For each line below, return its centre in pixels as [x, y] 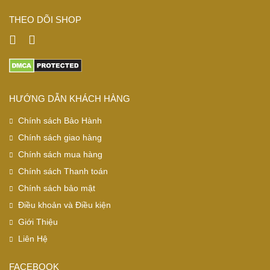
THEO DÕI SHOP [45, 19]
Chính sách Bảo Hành [60, 121]
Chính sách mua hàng [60, 155]
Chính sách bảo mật [57, 188]
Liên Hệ [33, 239]
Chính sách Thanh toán [63, 171]
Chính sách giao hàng [60, 138]
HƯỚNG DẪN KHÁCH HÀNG [70, 99]
